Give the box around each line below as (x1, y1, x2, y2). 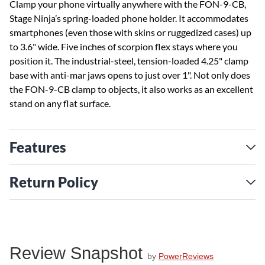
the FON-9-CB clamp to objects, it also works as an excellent (9, 83, 253, 95)
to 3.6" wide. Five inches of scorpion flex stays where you (9, 41, 238, 52)
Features (9, 138, 66, 156)
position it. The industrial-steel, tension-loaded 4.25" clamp (9, 55, 248, 66)
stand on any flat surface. (9, 98, 111, 109)
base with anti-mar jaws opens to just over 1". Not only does (9, 69, 250, 80)
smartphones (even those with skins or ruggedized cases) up (9, 27, 251, 38)
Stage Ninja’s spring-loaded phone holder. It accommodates (9, 12, 248, 24)
